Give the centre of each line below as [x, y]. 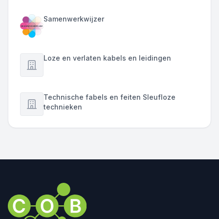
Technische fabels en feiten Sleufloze [109, 97]
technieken [63, 107]
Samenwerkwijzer [74, 19]
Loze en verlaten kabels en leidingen [107, 58]
